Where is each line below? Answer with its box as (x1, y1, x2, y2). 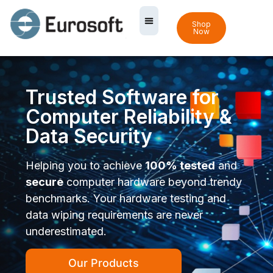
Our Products (68, 256, 140, 269)
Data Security (26, 124, 153, 149)
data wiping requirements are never (26, 208, 204, 222)
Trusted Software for (26, 85, 219, 110)
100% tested (145, 159, 216, 172)
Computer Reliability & (26, 105, 233, 129)
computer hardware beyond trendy (63, 175, 243, 189)
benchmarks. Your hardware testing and (26, 192, 227, 205)
